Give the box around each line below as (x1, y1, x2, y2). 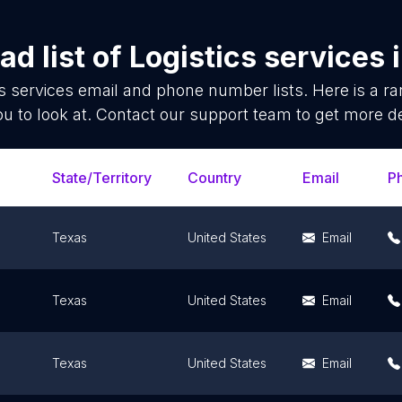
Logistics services (128, 39, 385, 74)
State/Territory (52, 169, 152, 187)
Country (188, 169, 241, 187)
